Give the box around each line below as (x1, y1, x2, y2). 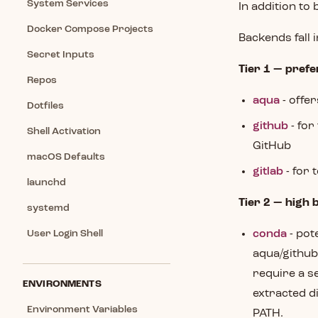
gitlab (253, 166, 283, 177)
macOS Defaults (27, 152, 105, 162)
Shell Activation (27, 126, 101, 136)
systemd (27, 203, 70, 213)
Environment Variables (27, 305, 138, 314)
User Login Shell (27, 229, 103, 238)
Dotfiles (27, 101, 64, 111)
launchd (27, 177, 66, 187)
